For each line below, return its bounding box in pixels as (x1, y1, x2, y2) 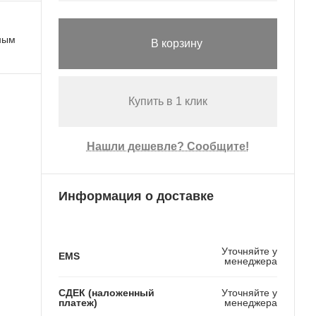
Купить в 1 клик (128, 95, 207, 108)
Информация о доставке (58, 188, 214, 203)
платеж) (58, 296, 97, 308)
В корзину (151, 37, 203, 50)
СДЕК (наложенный (58, 286, 154, 298)
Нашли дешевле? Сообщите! (86, 140, 249, 153)
